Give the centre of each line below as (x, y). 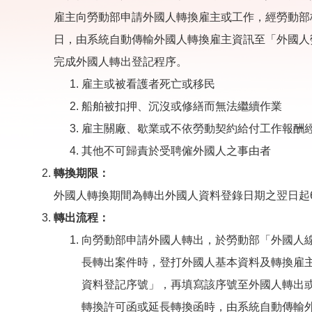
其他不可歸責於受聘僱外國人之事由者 (176, 151)
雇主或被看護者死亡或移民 (148, 84)
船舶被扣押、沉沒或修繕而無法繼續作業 (182, 106)
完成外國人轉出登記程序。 (120, 62)
